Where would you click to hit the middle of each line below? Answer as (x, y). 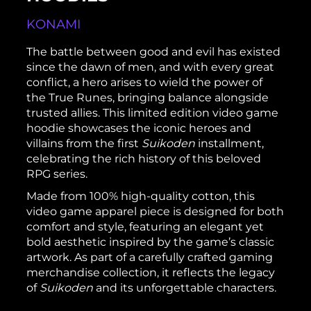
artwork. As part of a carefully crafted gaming (150, 257)
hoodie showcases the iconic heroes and (139, 128)
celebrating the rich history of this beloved (144, 159)
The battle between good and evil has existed (154, 52)
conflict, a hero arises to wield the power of (145, 82)
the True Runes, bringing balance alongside (148, 98)
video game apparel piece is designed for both (155, 211)
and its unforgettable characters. (185, 288)
